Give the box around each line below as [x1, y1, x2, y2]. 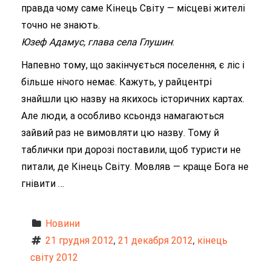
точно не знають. [21, 19, 100, 31]
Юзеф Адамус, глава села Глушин [21, 36, 172, 48]
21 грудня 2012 [45, 234, 114, 246]
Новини [45, 217, 80, 229]
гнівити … [21, 177, 64, 189]
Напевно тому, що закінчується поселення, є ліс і [21, 59, 244, 71]
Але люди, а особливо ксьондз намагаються [21, 109, 224, 122]
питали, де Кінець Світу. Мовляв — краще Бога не [21, 160, 249, 172]
